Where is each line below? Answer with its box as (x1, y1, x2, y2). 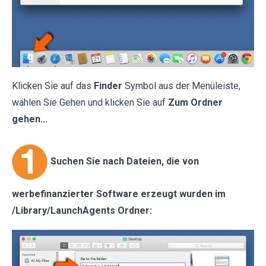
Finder (91, 80, 125, 91)
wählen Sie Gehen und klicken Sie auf (12, 96, 166, 108)
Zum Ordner (166, 96, 223, 108)
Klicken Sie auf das (12, 80, 91, 91)
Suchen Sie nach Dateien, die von (50, 156, 199, 167)
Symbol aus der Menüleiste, (125, 80, 240, 91)
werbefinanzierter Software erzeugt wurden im (12, 188, 226, 199)
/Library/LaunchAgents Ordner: (12, 204, 152, 216)
